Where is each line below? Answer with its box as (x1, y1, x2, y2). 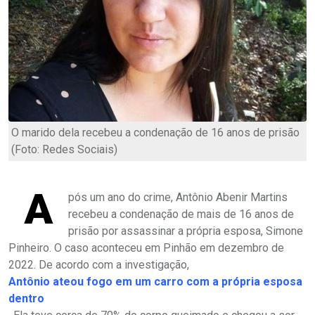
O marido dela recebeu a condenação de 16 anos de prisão (11, 125, 300, 139)
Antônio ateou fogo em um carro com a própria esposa (8, 274, 302, 288)
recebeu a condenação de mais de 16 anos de (68, 207, 294, 221)
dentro (8, 291, 44, 305)
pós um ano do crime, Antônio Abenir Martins (68, 190, 288, 204)
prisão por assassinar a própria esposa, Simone (68, 224, 303, 238)
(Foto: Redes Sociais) (11, 142, 117, 156)
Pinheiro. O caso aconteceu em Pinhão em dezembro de (8, 240, 284, 255)
